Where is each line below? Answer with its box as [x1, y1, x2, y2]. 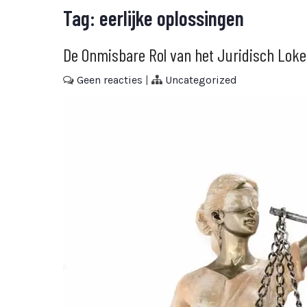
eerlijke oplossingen [99, 5, 244, 30]
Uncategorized [165, 73, 237, 86]
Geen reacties [77, 73, 143, 86]
